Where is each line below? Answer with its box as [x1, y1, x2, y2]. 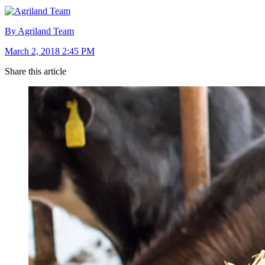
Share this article [5, 66, 66, 76]
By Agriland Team [5, 25, 74, 36]
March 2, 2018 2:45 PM [5, 46, 95, 56]
